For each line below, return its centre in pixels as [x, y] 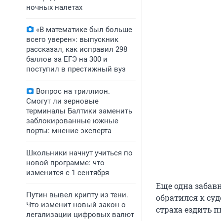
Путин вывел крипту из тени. [77, 195]
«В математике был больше [84, 30]
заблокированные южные [72, 121]
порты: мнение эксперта [69, 131]
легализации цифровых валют [80, 215]
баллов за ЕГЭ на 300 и [67, 59]
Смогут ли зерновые [62, 101]
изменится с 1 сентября [68, 173]
